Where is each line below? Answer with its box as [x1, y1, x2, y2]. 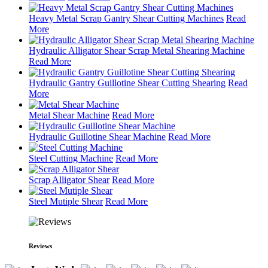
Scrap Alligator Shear [29, 174, 109, 185]
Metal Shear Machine [29, 109, 109, 120]
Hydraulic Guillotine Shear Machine [29, 131, 166, 142]
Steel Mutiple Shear [29, 196, 103, 206]
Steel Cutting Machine [29, 153, 113, 163]
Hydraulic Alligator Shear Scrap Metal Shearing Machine [29, 45, 245, 56]
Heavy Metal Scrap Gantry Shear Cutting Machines [29, 13, 224, 23]
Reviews [29, 242, 52, 249]
